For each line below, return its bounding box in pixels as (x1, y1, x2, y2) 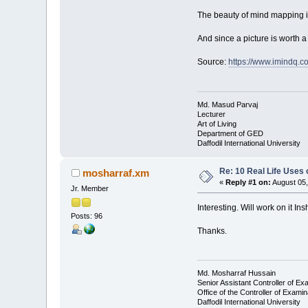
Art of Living (197, 119, 236, 128)
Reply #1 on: (225, 177, 272, 186)
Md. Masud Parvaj (197, 100, 258, 109)
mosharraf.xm (82, 166, 149, 179)
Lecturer (197, 109, 225, 118)
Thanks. (197, 225, 227, 236)
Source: (197, 57, 228, 67)
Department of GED (197, 129, 263, 137)
